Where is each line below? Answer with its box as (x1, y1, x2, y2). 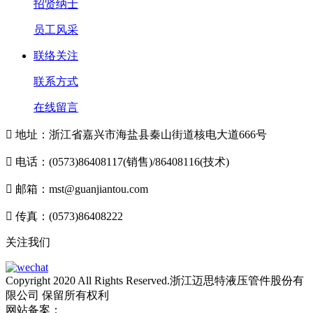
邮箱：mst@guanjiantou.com (15, 183, 148, 196)
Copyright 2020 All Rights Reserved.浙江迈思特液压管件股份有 (6, 275, 304, 287)
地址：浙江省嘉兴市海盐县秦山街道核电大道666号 (15, 129, 267, 141)
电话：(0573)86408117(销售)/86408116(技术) (15, 156, 229, 168)
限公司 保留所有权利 (6, 289, 109, 302)
